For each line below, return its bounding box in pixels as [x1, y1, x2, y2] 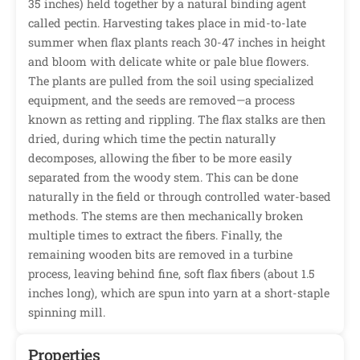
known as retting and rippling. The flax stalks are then [28, 112, 325, 128]
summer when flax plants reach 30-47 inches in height [28, 35, 325, 51]
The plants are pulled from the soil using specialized [28, 73, 314, 89]
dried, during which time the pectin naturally [28, 131, 276, 147]
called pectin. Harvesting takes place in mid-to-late [28, 15, 306, 31]
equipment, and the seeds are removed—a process [28, 92, 295, 108]
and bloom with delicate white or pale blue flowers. [28, 54, 309, 70]
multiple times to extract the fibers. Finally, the [28, 227, 282, 243]
